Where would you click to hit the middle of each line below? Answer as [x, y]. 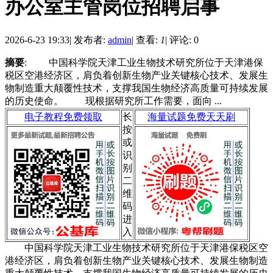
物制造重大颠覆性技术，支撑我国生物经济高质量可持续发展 [136, 88]
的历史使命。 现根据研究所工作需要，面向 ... [113, 101]
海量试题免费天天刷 [191, 116]
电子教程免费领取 [63, 116]
